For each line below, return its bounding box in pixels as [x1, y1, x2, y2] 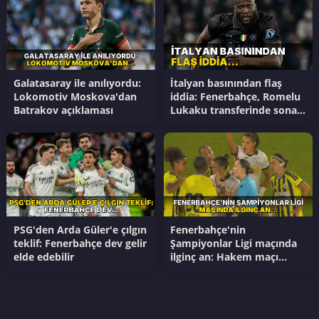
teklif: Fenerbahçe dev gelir [13, 236, 147, 250]
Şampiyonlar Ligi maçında [170, 236, 298, 250]
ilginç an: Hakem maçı [170, 249, 279, 263]
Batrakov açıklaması [13, 103, 113, 117]
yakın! [170, 117, 201, 131]
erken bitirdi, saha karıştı [170, 263, 295, 277]
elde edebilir [13, 249, 74, 263]
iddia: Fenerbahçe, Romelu [170, 90, 301, 104]
